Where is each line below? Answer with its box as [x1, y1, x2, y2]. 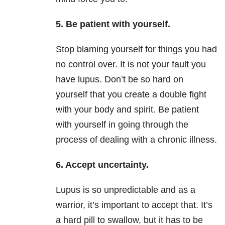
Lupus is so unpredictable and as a [56, 185, 195, 195]
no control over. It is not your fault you [56, 59, 206, 70]
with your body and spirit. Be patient [56, 104, 199, 115]
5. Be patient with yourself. [56, 19, 170, 30]
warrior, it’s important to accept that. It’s [56, 200, 212, 210]
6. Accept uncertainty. [56, 160, 149, 170]
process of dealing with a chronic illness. [56, 135, 217, 145]
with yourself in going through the [56, 120, 188, 130]
